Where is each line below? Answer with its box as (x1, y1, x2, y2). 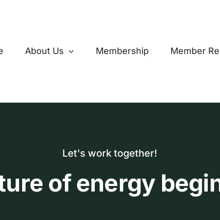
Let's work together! (62, 147, 158, 159)
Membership (96, 45, 149, 56)
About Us (25, 45, 64, 56)
